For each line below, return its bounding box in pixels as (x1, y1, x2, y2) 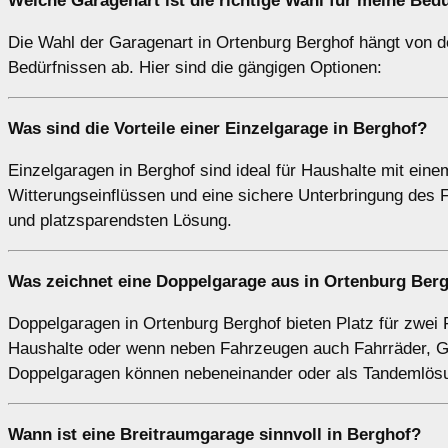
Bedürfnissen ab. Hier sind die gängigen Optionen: (8, 58, 382, 78)
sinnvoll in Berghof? (254, 425, 421, 445)
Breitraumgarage (120, 425, 254, 445)
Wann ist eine (8, 425, 120, 445)
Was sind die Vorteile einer (8, 119, 225, 139)
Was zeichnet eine (8, 272, 156, 292)
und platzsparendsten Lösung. (8, 211, 232, 231)
